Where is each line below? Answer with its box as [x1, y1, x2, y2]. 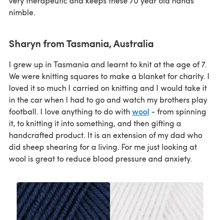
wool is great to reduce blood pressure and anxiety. [9, 153, 192, 164]
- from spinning [149, 106, 206, 116]
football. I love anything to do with [9, 106, 132, 116]
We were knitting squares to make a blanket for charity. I [9, 70, 210, 81]
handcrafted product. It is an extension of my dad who [9, 129, 202, 140]
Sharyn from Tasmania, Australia [9, 36, 154, 50]
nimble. [9, 6, 35, 17]
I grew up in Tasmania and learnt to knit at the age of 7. [9, 58, 207, 69]
